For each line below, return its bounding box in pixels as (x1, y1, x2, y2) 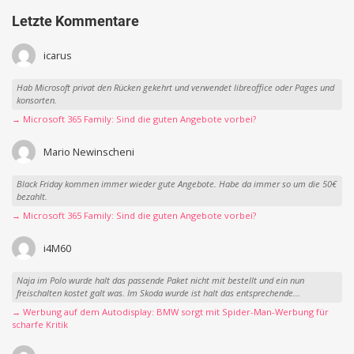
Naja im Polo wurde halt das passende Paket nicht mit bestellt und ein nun (16, 274, 304, 287)
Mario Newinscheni (43, 144, 134, 159)
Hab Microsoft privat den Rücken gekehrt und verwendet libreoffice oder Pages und (16, 81, 334, 94)
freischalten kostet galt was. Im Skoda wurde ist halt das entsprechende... (16, 287, 300, 299)
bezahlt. (16, 190, 47, 203)
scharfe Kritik (12, 318, 68, 331)
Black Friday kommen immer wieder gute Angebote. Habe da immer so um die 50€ (16, 178, 337, 190)
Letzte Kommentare (12, 12, 139, 29)
